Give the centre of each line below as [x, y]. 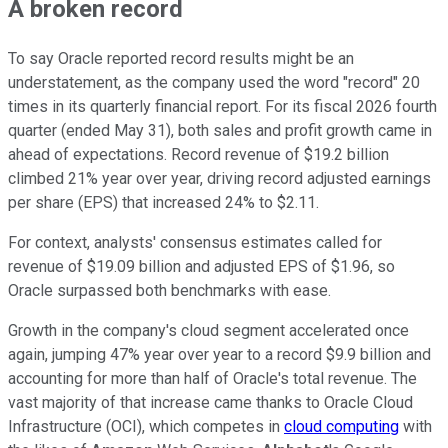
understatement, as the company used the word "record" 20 [214, 82]
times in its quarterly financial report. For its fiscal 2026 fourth [222, 106]
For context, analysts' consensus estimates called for [195, 242]
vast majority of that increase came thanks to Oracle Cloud [210, 402]
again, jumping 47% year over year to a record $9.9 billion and [219, 354]
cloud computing [341, 426]
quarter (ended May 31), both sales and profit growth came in [220, 130]
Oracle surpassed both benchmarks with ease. [169, 290]
